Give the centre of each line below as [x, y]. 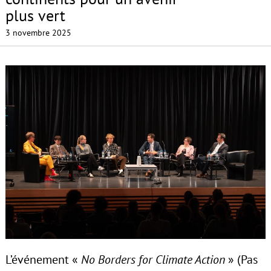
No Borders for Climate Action [153, 260]
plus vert [35, 16]
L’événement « [43, 260]
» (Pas [241, 260]
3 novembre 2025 [38, 33]
